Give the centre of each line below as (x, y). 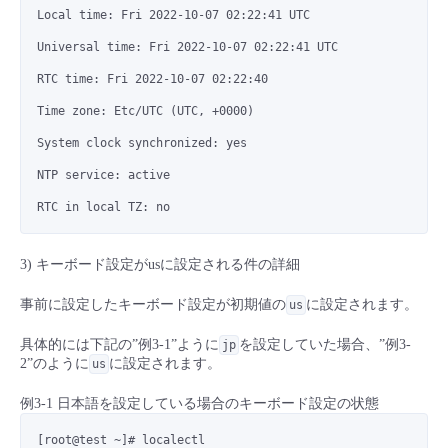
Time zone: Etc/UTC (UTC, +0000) (145, 111)
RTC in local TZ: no (103, 207)
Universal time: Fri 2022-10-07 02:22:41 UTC (187, 47)
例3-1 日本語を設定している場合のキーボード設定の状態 (199, 404)
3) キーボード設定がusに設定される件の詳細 (160, 265)
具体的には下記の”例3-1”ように (119, 345)
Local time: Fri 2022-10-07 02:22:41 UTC (173, 15)
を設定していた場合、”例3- (325, 345)
